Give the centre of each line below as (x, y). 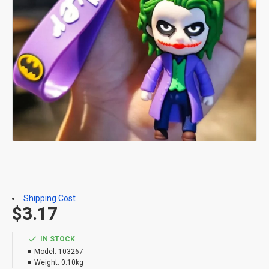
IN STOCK (58, 239)
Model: (45, 252)
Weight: (47, 262)
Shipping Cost (50, 198)
